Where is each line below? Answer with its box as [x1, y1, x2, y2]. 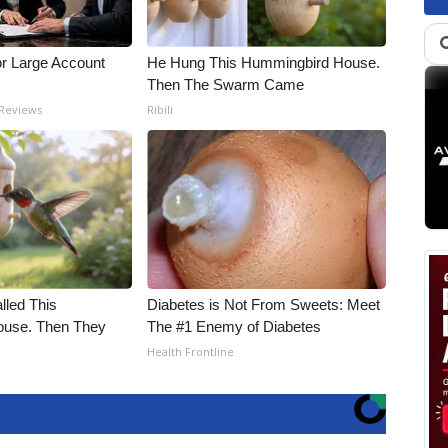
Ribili [147, 102, 174, 117]
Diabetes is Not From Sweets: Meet [147, 296, 381, 313]
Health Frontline [147, 344, 235, 359]
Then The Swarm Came [147, 76, 305, 93]
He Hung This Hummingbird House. [147, 54, 381, 71]
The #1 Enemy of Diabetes [147, 318, 322, 335]
